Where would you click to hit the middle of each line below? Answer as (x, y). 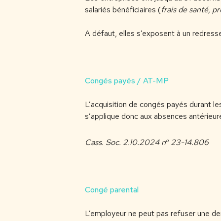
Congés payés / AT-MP (127, 81)
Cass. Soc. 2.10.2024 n (125, 142)
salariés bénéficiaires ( (123, 10)
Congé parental (112, 189)
